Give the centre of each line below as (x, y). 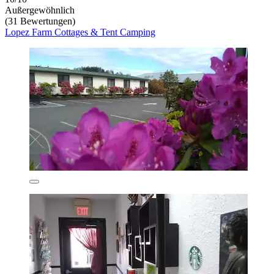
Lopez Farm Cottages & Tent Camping (80, 32)
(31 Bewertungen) (40, 21)
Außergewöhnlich (40, 10)
